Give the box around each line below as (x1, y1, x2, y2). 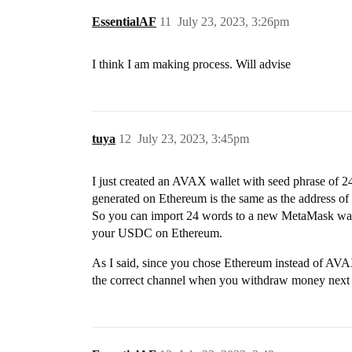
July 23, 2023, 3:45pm (137, 132, 249, 145)
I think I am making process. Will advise (92, 57, 291, 71)
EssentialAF (92, 15, 156, 28)
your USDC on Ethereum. (92, 226, 222, 240)
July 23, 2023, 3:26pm (178, 15, 289, 28)
